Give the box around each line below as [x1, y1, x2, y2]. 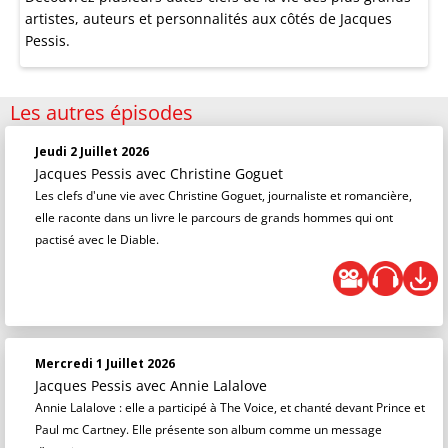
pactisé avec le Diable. [35, 231, 159, 248]
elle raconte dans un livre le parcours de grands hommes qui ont [35, 209, 393, 226]
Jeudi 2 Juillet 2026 [35, 143, 149, 160]
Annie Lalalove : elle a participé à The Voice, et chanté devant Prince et [35, 399, 425, 416]
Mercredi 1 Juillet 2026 [35, 355, 175, 372]
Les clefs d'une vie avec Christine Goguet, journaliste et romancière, [35, 187, 412, 204]
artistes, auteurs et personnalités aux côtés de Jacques [25, 9, 392, 28]
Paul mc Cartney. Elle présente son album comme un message [35, 421, 382, 438]
